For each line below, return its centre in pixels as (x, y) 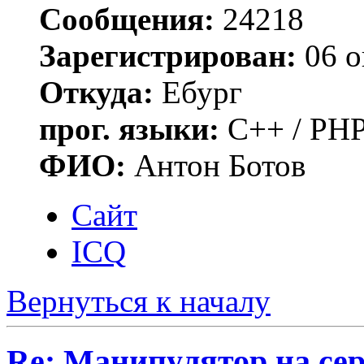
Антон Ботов (216, 165)
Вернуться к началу (139, 301)
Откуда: (96, 92)
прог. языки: (129, 128)
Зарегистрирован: (168, 55)
